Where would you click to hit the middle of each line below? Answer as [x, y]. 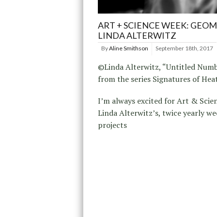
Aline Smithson [129, 48]
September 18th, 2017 [184, 48]
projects [112, 125]
